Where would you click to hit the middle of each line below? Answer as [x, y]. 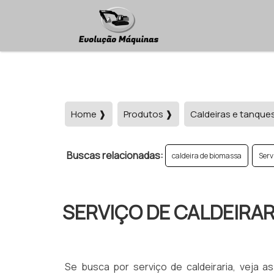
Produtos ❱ [148, 114]
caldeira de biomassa [207, 156]
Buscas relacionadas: [115, 155]
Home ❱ [89, 114]
